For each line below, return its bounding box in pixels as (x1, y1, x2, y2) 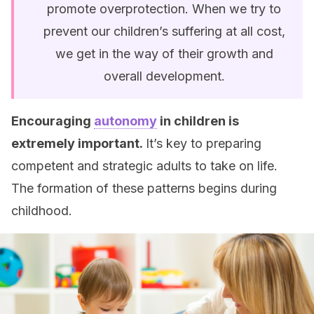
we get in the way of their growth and (55, 46, 273, 61)
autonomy (94, 114, 157, 128)
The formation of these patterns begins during (11, 181, 277, 196)
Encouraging (11, 114, 94, 128)
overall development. (103, 69, 225, 83)
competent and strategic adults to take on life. (11, 158, 278, 173)
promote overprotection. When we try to (47, 1, 281, 16)
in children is (157, 114, 239, 128)
